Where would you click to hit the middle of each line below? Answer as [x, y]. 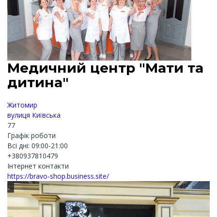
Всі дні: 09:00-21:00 [38, 145]
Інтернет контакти [38, 166]
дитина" [38, 82]
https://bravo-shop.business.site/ [58, 176]
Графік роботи [31, 135]
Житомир [22, 105]
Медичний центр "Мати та [105, 68]
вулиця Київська [34, 115]
